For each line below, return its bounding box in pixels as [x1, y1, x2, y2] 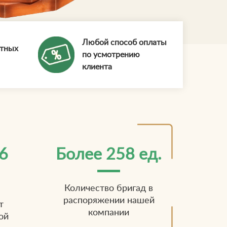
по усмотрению [82, 51, 140, 59]
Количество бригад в [64, 183, 154, 193]
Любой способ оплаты [82, 39, 167, 47]
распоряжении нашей [63, 196, 155, 205]
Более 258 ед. [56, 146, 162, 163]
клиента [82, 63, 112, 71]
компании [88, 208, 130, 217]
